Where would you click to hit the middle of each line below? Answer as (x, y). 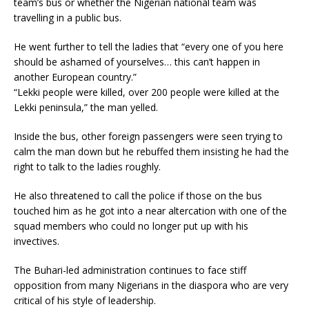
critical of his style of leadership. (85, 300)
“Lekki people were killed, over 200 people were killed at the (147, 92)
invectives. (37, 241)
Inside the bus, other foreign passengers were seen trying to (148, 136)
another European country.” (75, 77)
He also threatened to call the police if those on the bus (138, 196)
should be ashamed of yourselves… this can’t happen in (137, 62)
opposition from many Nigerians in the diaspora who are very (151, 285)
